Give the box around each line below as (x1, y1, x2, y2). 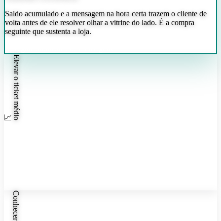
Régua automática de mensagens (12, 44, 113, 53)
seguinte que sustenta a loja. (5, 27, 91, 36)
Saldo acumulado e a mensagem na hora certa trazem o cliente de (5, 9, 207, 18)
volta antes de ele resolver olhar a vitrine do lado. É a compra (5, 18, 194, 27)
